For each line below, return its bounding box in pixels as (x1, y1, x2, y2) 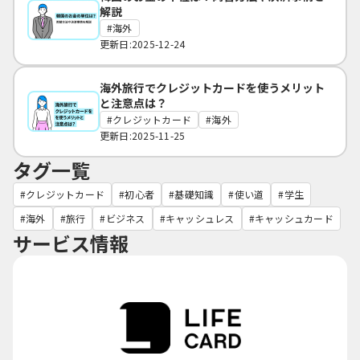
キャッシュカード (254, 211, 333, 225)
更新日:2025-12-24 (100, 36, 186, 51)
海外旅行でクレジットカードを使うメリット (100, 79, 325, 96)
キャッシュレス (165, 211, 235, 225)
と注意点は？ (100, 94, 167, 111)
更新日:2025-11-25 (100, 128, 186, 142)
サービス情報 (13, 228, 129, 257)
